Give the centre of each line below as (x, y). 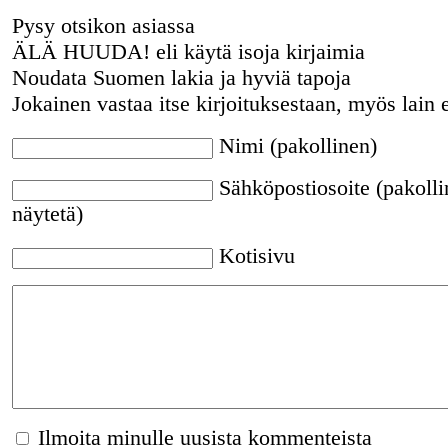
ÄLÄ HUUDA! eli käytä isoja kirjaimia (188, 52)
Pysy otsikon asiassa (103, 26)
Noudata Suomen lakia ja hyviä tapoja (181, 78)
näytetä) (47, 214)
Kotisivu (256, 256)
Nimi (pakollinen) (297, 146)
